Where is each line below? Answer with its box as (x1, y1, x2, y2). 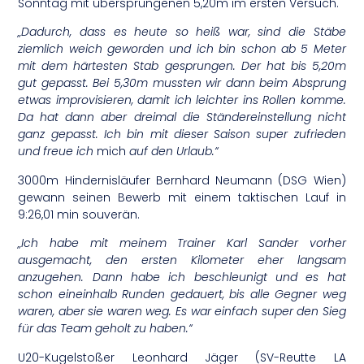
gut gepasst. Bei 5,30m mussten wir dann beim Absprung (18, 75, 346, 92)
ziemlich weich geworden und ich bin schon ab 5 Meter (18, 41, 346, 58)
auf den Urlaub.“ (126, 143, 219, 160)
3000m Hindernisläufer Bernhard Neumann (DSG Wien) (18, 171, 346, 188)
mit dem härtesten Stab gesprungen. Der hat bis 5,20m (18, 58, 346, 75)
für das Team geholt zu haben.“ (18, 320, 193, 337)
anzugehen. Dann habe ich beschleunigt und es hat (18, 269, 346, 286)
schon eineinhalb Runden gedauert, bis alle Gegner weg (18, 286, 346, 303)
